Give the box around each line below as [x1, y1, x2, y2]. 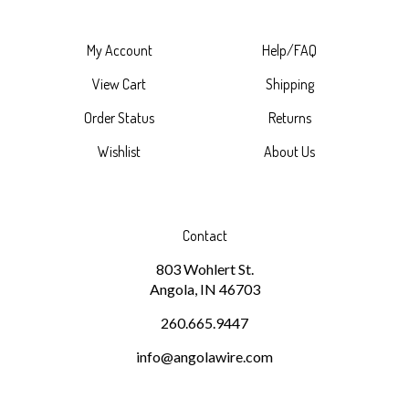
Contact [182, 209, 227, 227]
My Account [86, 24, 152, 42]
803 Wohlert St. [155, 243, 254, 260]
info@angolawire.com [136, 330, 273, 348]
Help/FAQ [262, 24, 318, 42]
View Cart [92, 58, 147, 76]
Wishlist [98, 125, 142, 143]
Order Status [84, 91, 155, 110]
